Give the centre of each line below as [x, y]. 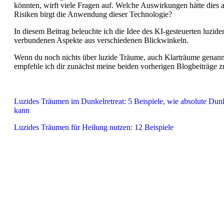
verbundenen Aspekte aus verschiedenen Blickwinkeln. [101, 40]
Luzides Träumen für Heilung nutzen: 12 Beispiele [94, 127]
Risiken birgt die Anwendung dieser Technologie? [93, 14]
